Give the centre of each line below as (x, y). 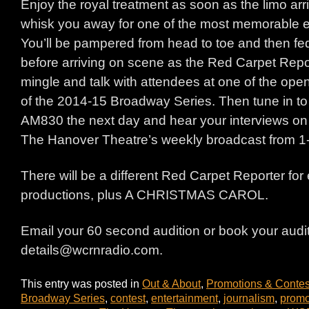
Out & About (171, 283)
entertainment (185, 298)
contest (128, 298)
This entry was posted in (81, 283)
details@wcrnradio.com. (92, 250)
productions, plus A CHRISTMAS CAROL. (144, 195)
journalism (249, 298)
